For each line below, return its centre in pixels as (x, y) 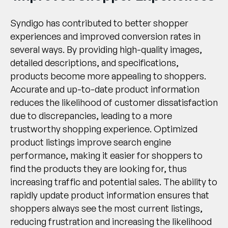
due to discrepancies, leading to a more (91, 116)
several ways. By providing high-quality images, (106, 50)
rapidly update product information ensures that (110, 195)
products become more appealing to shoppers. (108, 76)
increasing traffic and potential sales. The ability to (114, 182)
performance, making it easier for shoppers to (106, 155)
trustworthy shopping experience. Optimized (104, 129)
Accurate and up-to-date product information (105, 89)
